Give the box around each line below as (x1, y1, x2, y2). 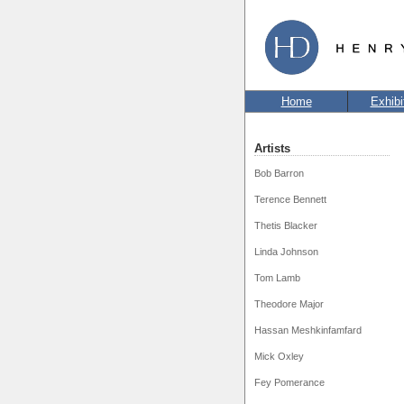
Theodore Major (254, 298, 324, 309)
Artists (254, 142, 290, 155)
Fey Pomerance (254, 377, 325, 388)
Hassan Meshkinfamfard (254, 325, 362, 335)
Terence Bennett (254, 194, 326, 205)
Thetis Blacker (254, 220, 317, 231)
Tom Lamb (254, 272, 300, 283)
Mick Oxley (254, 351, 304, 362)
